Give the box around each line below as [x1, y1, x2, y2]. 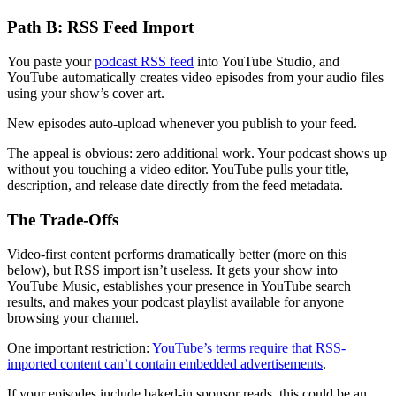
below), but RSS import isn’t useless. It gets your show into [7, 262, 338, 278]
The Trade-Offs [7, 209, 118, 229]
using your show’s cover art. [7, 86, 164, 102]
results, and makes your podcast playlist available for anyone [7, 293, 344, 309]
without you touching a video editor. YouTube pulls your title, [7, 162, 349, 178]
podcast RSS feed [95, 54, 194, 70]
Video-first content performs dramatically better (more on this [7, 246, 346, 262]
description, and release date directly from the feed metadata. [7, 178, 343, 194]
